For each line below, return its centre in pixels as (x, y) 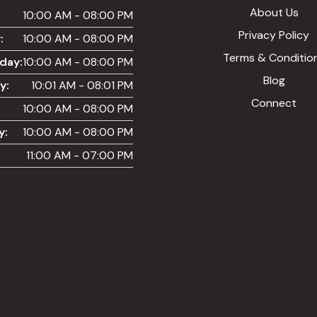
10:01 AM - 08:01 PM (82, 85)
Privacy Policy (274, 35)
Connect (274, 103)
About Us (274, 12)
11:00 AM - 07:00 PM (80, 155)
